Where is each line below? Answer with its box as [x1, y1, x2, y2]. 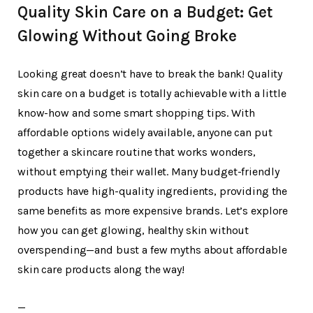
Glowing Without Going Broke [17, 26, 237, 45]
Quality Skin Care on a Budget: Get [17, 2, 272, 22]
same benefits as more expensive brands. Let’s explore [17, 203, 289, 217]
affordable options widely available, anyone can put [17, 125, 272, 139]
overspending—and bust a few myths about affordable [17, 242, 287, 256]
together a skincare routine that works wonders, [17, 145, 256, 159]
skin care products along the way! [17, 262, 184, 276]
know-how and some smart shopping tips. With [17, 105, 255, 119]
